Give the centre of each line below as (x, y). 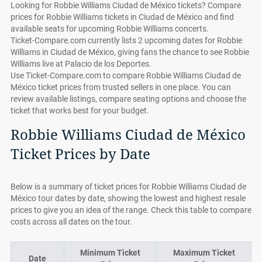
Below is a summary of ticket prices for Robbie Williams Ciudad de (128, 187)
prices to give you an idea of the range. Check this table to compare (131, 210)
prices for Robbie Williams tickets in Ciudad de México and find (122, 17)
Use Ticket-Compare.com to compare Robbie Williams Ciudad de (126, 75)
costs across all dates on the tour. (71, 222)
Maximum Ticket (204, 253)
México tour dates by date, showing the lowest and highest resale (128, 198)
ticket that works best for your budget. (80, 111)
